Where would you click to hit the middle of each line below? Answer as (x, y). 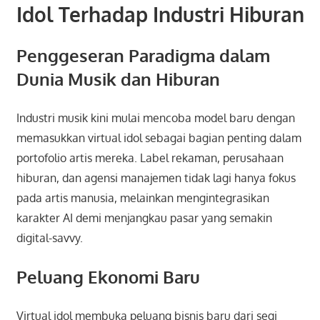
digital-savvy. (49, 237)
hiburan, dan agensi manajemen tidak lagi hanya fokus (156, 177)
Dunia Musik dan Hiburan (118, 79)
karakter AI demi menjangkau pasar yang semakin (144, 217)
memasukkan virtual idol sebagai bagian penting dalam (159, 137)
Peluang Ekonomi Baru (108, 276)
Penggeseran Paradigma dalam (143, 55)
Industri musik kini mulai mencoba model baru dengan (155, 117)
